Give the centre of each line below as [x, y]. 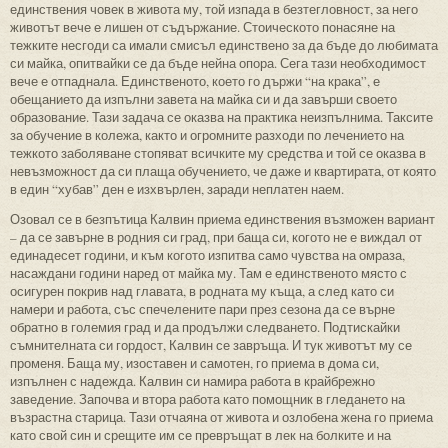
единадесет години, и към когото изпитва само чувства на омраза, [207, 254]
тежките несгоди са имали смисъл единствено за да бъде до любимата [224, 44]
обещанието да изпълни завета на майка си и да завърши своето [203, 98]
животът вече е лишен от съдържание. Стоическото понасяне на [202, 26]
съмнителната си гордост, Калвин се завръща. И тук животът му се [211, 344]
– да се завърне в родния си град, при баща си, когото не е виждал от [216, 236]
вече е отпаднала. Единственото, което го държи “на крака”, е [195, 80]
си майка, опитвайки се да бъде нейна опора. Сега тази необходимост [218, 62]
